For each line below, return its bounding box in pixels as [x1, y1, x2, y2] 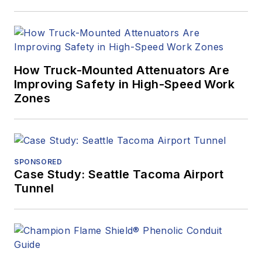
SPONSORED [14, 157, 63, 167]
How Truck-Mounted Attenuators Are [14, 63, 230, 78]
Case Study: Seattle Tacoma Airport [14, 167, 224, 182]
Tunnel [14, 181, 54, 196]
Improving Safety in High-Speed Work [14, 77, 235, 92]
